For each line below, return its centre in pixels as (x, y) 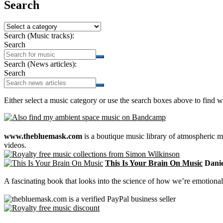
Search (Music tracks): (39, 36)
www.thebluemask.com (43, 136)
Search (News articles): (40, 64)
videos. (15, 145)
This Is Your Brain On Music (154, 163)
